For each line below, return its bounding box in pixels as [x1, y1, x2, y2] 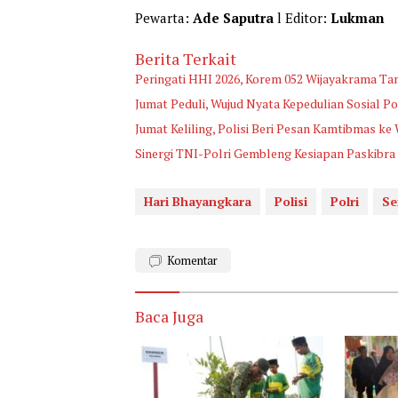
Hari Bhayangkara [144, 192, 251, 210]
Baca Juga [135, 305, 203, 327]
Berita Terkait [135, 47, 236, 69]
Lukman [330, 8, 385, 27]
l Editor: [274, 8, 330, 27]
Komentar [167, 251, 218, 268]
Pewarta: [135, 8, 193, 27]
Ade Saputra [193, 8, 274, 27]
